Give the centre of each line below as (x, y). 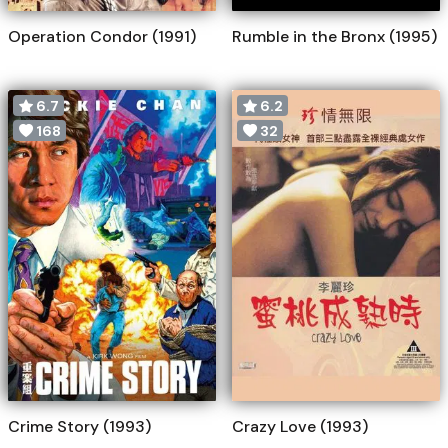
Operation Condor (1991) (102, 36)
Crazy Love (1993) (300, 426)
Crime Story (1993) (79, 426)
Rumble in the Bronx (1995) (334, 36)
